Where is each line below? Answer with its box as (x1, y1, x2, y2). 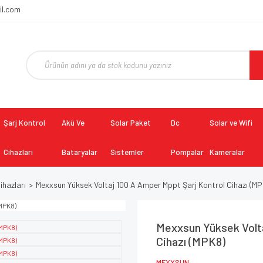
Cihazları (4, 147, 33, 157)
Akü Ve (62, 118, 85, 127)
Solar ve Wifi (209, 118, 252, 127)
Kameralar (209, 147, 245, 157)
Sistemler (110, 147, 144, 157)
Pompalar (170, 147, 204, 157)
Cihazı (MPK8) (156, 234, 225, 248)
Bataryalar (62, 147, 98, 157)
